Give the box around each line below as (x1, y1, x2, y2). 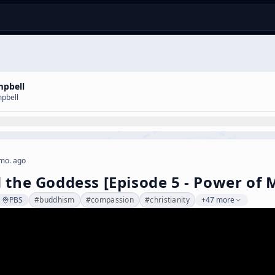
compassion (91, 195, 134, 205)
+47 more (201, 195, 234, 205)
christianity (150, 195, 190, 205)
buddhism (39, 195, 75, 205)
